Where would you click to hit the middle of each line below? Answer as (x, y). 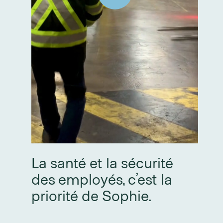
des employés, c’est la (102, 178)
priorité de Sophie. (92, 195)
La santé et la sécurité (103, 162)
